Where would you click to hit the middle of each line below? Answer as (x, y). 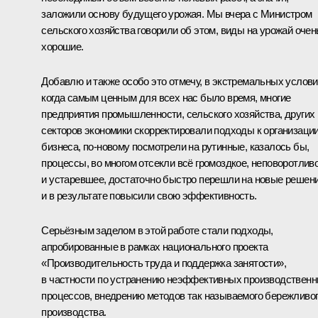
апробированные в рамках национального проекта (155, 246)
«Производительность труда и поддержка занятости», (164, 263)
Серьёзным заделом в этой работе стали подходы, (157, 230)
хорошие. (62, 46)
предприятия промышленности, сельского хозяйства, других (178, 114)
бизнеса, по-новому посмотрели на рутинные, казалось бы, (175, 146)
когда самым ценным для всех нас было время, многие (166, 97)
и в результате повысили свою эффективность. (149, 195)
